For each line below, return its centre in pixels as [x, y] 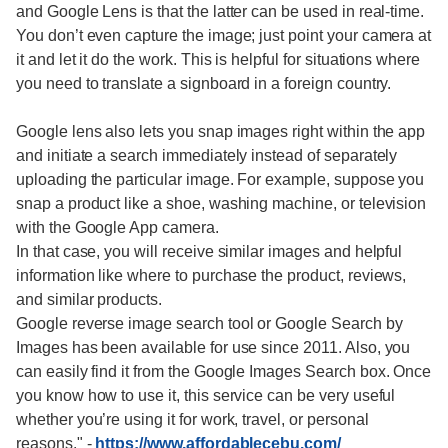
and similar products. [89, 299]
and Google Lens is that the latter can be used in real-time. [220, 11]
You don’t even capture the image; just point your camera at [224, 35]
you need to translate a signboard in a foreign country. [204, 83]
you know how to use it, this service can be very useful [206, 395]
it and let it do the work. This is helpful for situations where [218, 59]
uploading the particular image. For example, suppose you [220, 179]
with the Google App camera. [117, 227]
